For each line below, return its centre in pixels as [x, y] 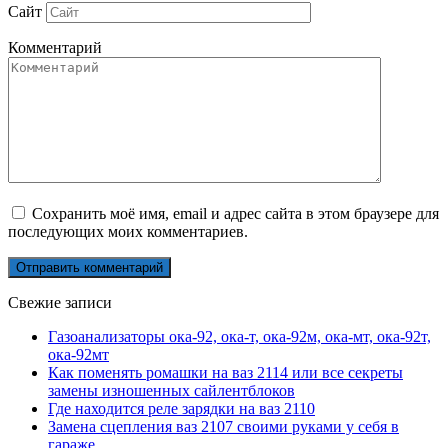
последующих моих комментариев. [128, 231]
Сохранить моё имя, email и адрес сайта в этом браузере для [235, 213]
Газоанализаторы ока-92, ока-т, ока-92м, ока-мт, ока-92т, [239, 336]
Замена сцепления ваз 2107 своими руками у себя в [223, 426]
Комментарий [55, 47]
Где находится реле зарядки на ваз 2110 [181, 408]
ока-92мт [78, 354]
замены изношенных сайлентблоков [171, 390]
